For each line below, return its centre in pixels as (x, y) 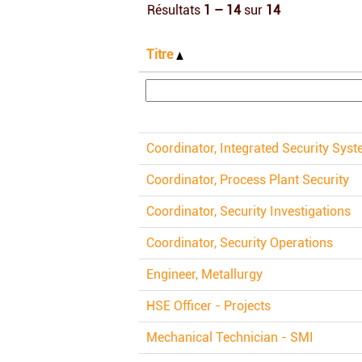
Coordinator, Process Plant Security (248, 180)
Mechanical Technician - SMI (230, 337)
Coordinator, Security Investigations (248, 211)
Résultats (175, 10)
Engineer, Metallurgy (204, 274)
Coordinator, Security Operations (240, 243)
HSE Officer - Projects (208, 306)
